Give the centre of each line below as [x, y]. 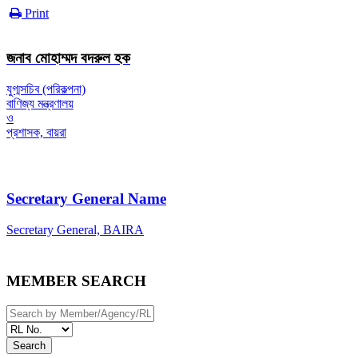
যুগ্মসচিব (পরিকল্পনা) [46, 89]
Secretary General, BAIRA [75, 229]
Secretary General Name [86, 198]
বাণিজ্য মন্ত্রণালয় [40, 104]
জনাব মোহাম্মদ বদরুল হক [68, 58]
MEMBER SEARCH [76, 281]
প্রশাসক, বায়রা [36, 133]
